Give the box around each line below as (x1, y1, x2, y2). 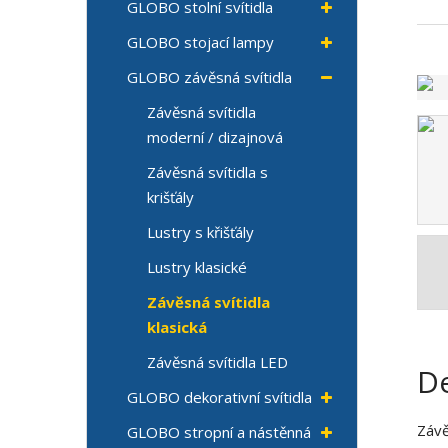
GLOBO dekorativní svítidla (127, 387, 313, 408)
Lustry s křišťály (147, 222, 255, 243)
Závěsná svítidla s (147, 162, 269, 183)
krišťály (147, 187, 195, 208)
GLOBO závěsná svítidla (127, 67, 293, 88)
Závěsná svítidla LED (147, 352, 289, 373)
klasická (147, 317, 208, 338)
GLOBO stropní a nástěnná (127, 422, 312, 443)
